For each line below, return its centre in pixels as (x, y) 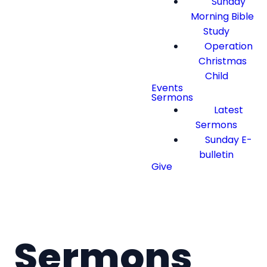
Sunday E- (228, 140)
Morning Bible (223, 16)
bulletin (217, 155)
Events (167, 88)
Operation (228, 46)
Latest (228, 110)
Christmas (222, 61)
